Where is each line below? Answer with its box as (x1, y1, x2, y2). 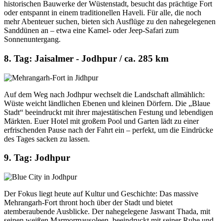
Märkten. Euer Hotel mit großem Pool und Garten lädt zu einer (4, 116, 199, 125)
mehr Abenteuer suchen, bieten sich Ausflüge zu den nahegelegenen (4, 17, 216, 26)
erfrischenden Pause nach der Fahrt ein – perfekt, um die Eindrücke (4, 125, 213, 134)
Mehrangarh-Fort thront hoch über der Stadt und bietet (4, 198, 173, 207)
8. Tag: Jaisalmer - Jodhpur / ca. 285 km (4, 53, 169, 64)
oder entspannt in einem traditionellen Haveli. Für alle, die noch (4, 8, 201, 17)
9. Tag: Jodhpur (4, 152, 70, 163)
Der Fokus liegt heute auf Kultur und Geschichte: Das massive (4, 189, 198, 198)
